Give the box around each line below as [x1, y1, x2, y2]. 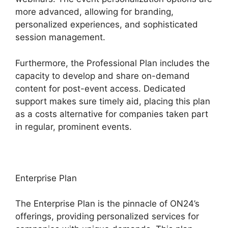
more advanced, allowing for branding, [15, 7, 174, 17]
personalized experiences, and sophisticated [15, 19, 198, 30]
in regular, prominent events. [15, 121, 132, 132]
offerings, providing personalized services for [15, 211, 199, 222]
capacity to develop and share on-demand [15, 70, 190, 81]
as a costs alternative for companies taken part [15, 108, 208, 119]
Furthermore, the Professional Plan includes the [15, 58, 210, 68]
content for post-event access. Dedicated [15, 83, 186, 94]
